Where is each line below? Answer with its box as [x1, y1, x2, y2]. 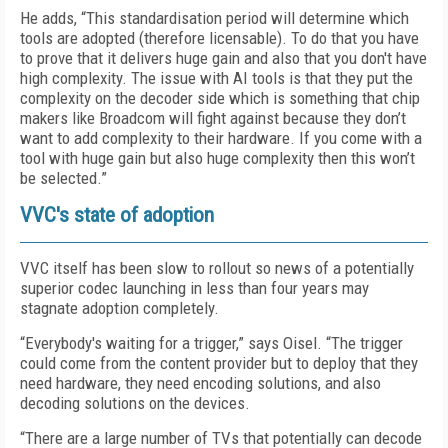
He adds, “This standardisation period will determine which [20, 8, 409, 28]
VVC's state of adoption [20, 203, 214, 227]
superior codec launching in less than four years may [20, 278, 369, 298]
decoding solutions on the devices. [20, 393, 250, 413]
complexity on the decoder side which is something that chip [20, 88, 420, 108]
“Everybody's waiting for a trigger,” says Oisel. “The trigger [20, 333, 403, 353]
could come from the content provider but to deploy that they [20, 353, 418, 373]
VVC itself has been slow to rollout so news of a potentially [20, 258, 414, 278]
